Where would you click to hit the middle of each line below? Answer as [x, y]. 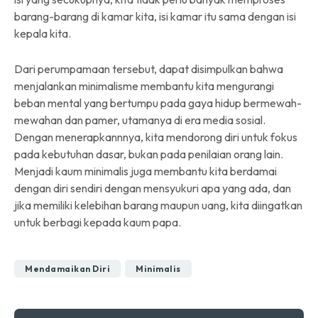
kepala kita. [43, 34]
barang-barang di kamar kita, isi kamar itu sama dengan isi [155, 17]
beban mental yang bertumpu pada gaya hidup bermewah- [158, 103]
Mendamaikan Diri [67, 269]
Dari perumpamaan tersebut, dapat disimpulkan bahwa [149, 69]
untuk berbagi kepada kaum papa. [98, 223]
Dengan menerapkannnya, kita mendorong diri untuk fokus [156, 137]
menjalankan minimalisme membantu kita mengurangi [144, 86]
